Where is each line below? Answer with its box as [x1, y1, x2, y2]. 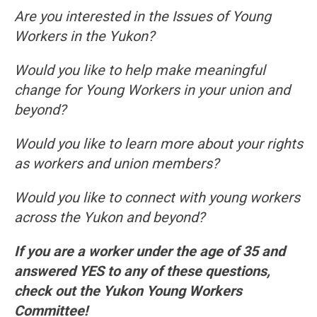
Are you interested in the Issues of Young [14, 7, 271, 25]
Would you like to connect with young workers [14, 188, 300, 206]
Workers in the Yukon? [14, 27, 154, 45]
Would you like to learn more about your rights [14, 134, 303, 152]
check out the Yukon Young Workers [14, 282, 242, 299]
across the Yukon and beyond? [14, 208, 204, 226]
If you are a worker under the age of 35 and [14, 242, 285, 260]
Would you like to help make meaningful [14, 61, 265, 79]
